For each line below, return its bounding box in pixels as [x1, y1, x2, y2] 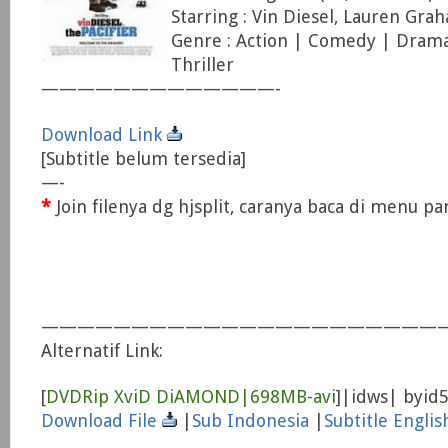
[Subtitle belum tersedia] [41, 148, 246, 169]
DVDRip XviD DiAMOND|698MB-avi [46, 386, 336, 407]
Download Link [41, 124, 167, 145]
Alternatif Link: [41, 340, 163, 361]
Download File [41, 410, 162, 431]
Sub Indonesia [192, 410, 309, 431]
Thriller [171, 54, 234, 75]
